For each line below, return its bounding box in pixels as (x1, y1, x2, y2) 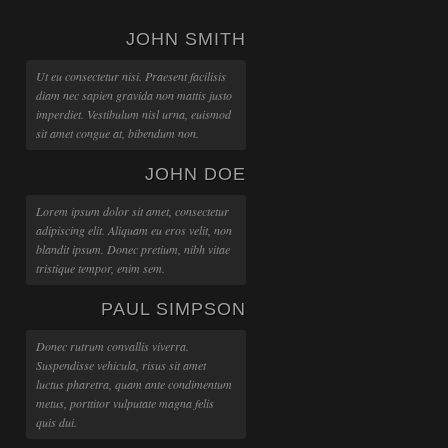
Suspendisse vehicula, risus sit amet (36, 357, 206, 373)
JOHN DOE (145, 164, 246, 184)
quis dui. (36, 414, 77, 430)
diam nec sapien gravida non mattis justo (36, 87, 232, 103)
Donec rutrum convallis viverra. (36, 338, 189, 354)
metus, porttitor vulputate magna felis (36, 395, 214, 411)
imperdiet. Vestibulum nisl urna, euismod (36, 106, 231, 122)
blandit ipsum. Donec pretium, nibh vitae (36, 241, 230, 257)
